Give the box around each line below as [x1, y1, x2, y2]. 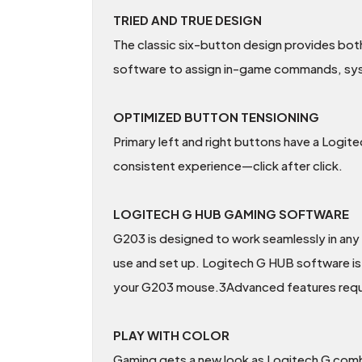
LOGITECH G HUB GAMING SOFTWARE [113, 206, 349, 222]
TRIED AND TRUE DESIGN [113, 12, 262, 28]
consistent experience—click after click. [113, 158, 343, 174]
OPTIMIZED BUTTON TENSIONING [113, 109, 319, 125]
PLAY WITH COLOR [113, 327, 229, 343]
